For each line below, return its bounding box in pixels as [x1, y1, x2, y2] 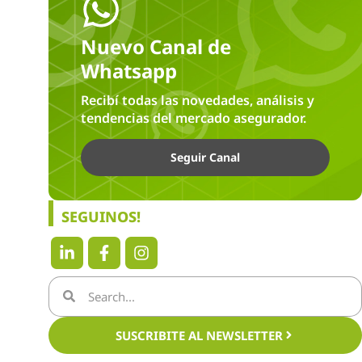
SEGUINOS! [61, 206, 141, 226]
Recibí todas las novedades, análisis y [81, 91, 314, 110]
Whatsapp [81, 57, 177, 85]
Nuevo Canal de [81, 33, 231, 61]
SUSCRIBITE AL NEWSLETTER [116, 326, 283, 343]
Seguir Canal [170, 149, 240, 165]
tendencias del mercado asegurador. [81, 109, 306, 128]
